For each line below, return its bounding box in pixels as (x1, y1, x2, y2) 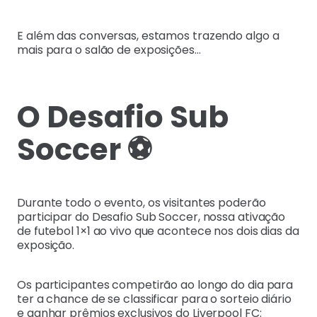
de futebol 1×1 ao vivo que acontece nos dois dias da (17, 223, 299, 240)
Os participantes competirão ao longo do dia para (17, 277, 294, 294)
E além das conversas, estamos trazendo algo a (17, 27, 279, 44)
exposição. (17, 237, 75, 254)
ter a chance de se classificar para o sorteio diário (17, 291, 292, 308)
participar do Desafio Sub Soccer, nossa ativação (17, 209, 286, 226)
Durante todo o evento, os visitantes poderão (17, 195, 266, 212)
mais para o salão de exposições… (17, 41, 201, 58)
